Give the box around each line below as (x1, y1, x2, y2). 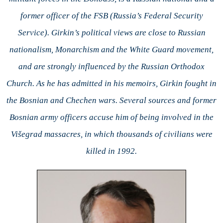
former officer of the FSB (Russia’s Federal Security (20, 10, 203, 20)
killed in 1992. (86, 146, 137, 156)
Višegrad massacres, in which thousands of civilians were (10, 129, 213, 139)
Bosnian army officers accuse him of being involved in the (9, 112, 214, 122)
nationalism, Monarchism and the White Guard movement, (9, 44, 214, 54)
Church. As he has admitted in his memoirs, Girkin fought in (6, 78, 217, 88)
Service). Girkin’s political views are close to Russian (17, 27, 206, 37)
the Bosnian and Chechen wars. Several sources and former (6, 95, 217, 105)
